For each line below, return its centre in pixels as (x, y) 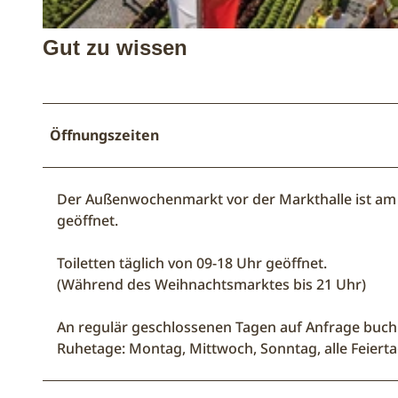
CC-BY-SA (145, 36)
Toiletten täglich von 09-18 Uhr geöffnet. (192, 263)
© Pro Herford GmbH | (87, 36)
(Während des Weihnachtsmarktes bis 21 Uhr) (211, 284)
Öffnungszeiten (104, 135)
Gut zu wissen (115, 47)
